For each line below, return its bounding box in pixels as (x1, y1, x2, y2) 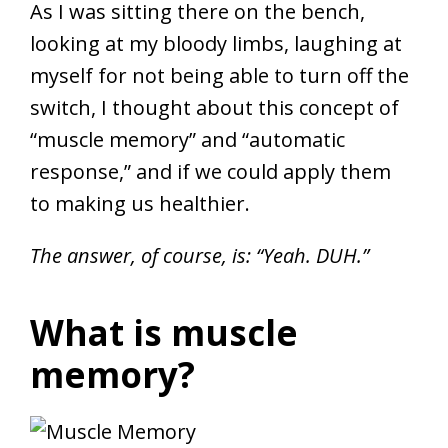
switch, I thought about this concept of (30, 93, 399, 121)
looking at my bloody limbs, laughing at (30, 29, 402, 57)
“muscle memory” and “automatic (30, 125, 345, 153)
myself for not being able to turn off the (30, 61, 409, 89)
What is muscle (30, 308, 298, 356)
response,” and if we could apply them (30, 157, 391, 185)
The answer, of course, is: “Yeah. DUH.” (30, 241, 369, 269)
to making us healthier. (30, 189, 250, 217)
